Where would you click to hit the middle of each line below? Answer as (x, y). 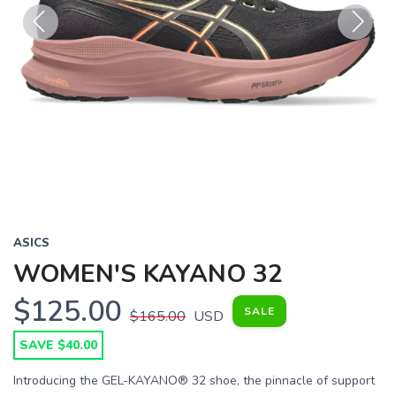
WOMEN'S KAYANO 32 (148, 274)
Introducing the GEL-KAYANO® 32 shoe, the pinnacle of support (194, 381)
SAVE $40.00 (58, 345)
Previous (51, 50)
